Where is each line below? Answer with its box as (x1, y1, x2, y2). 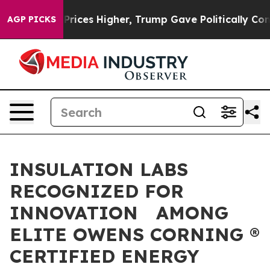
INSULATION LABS (10, 158, 188, 181)
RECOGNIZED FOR (10, 180, 184, 202)
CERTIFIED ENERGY (10, 245, 199, 268)
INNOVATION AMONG (10, 201, 228, 224)
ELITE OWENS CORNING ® (10, 223, 260, 246)
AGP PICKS (7, 14, 56, 25)
